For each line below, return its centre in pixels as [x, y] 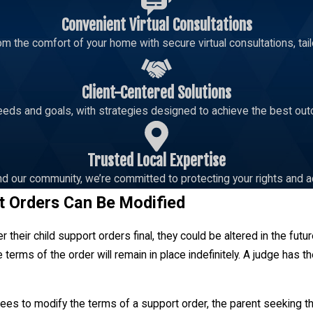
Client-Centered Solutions [156, 93]
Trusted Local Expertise [156, 160]
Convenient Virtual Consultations [156, 25]
